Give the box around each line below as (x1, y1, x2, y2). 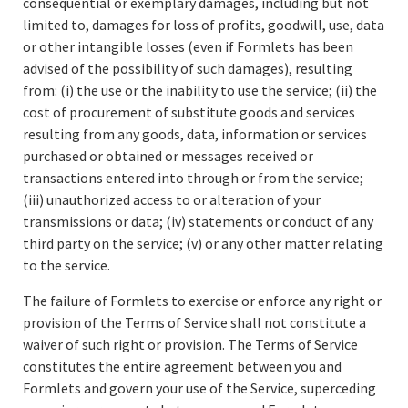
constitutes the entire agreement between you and (23, 357, 342, 375)
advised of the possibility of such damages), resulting (23, 59, 352, 77)
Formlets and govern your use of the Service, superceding (23, 379, 376, 397)
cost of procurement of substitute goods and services (23, 103, 355, 121)
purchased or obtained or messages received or (23, 147, 313, 165)
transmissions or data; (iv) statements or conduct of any (23, 212, 373, 230)
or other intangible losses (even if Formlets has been (23, 37, 353, 56)
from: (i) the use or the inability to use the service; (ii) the (23, 81, 377, 99)
